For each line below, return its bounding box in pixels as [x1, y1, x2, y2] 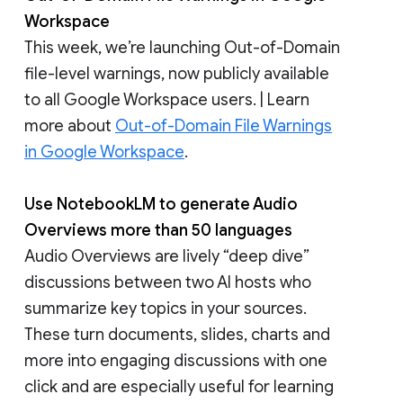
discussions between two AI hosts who [24, 272, 311, 292]
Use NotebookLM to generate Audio [24, 193, 298, 214]
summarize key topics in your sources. [24, 298, 307, 318]
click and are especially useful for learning [24, 376, 334, 397]
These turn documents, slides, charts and [24, 324, 330, 345]
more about [24, 115, 115, 136]
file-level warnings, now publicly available [24, 63, 329, 84]
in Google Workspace [24, 141, 184, 162]
